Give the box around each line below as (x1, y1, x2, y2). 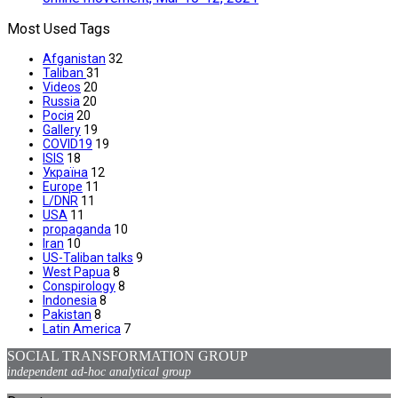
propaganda (43, 222, 111, 237)
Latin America (43, 322, 121, 337)
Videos (43, 80, 81, 95)
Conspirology (43, 279, 115, 294)
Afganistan (43, 52, 106, 67)
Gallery (43, 123, 81, 138)
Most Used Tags (7, 20, 110, 38)
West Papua (43, 265, 110, 280)
